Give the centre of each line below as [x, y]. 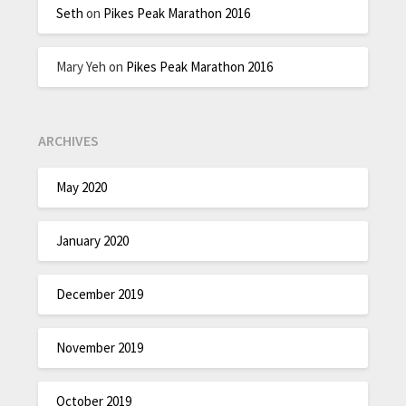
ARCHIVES [69, 140]
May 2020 [82, 187]
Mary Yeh [82, 67]
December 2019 [100, 294]
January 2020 [93, 241]
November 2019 [100, 348]
